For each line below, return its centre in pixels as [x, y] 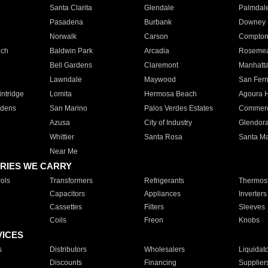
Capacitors [67, 194]
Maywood [160, 80]
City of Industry [168, 123]
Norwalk [63, 36]
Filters [154, 207]
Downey [252, 22]
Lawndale [66, 80]
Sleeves [252, 207]
